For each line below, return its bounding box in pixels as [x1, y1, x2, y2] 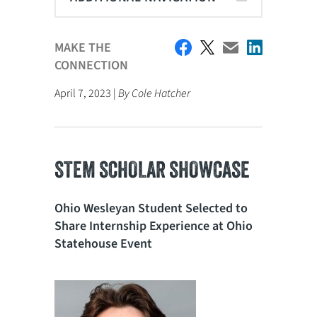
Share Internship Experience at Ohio [54, 217, 253, 235]
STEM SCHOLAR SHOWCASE [54, 156, 250, 183]
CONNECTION [54, 57, 129, 74]
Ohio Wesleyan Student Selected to [54, 199, 248, 217]
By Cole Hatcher [118, 86, 191, 101]
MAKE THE [54, 39, 112, 57]
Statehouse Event [54, 234, 153, 253]
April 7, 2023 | [54, 86, 119, 101]
